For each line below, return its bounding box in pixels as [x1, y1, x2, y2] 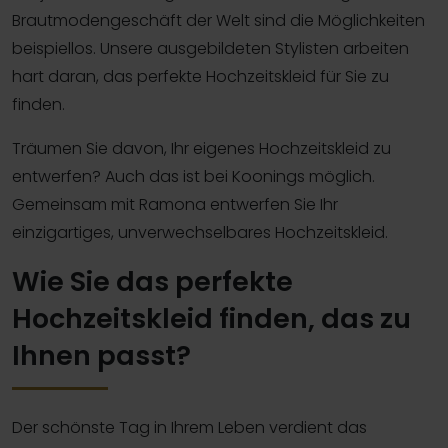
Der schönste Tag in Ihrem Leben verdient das [12, 415, 367, 439]
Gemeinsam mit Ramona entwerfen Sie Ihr [12, 192, 338, 216]
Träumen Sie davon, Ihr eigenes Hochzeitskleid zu [12, 136, 391, 160]
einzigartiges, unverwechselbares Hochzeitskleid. [12, 220, 388, 244]
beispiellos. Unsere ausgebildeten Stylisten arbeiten [12, 36, 409, 60]
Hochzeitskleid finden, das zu [12, 299, 411, 337]
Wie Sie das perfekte [12, 262, 293, 300]
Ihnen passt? [12, 336, 191, 374]
